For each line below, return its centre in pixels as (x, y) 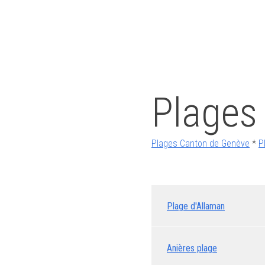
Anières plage (192, 248)
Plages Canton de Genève (201, 143)
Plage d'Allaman (196, 206)
